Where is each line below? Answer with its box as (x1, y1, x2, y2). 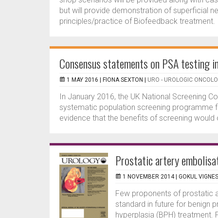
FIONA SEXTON (103, 76, 143, 83)
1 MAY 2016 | (67, 76, 103, 83)
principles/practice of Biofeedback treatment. (59, 17, 215, 26)
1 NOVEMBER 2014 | (123, 173, 179, 180)
